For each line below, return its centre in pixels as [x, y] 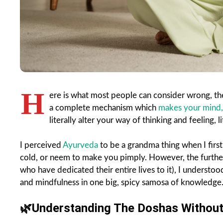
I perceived [41, 145]
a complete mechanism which [104, 108]
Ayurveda [81, 145]
